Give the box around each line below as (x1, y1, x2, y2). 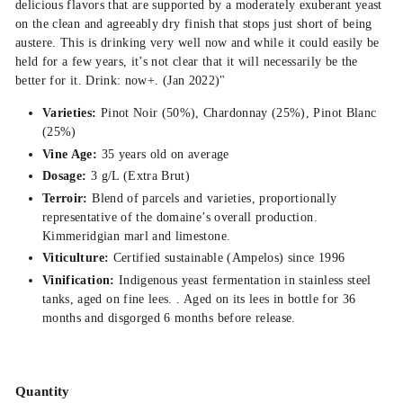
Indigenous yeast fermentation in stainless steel (114, 273, 372, 287)
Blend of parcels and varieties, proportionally (87, 191, 337, 205)
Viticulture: (42, 251, 110, 264)
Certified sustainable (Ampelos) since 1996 (109, 251, 345, 264)
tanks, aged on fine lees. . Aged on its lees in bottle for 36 (42, 291, 356, 306)
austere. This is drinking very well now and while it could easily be (15, 36, 380, 49)
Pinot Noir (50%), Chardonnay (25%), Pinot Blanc (96, 106, 377, 120)
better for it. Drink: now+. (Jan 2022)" (15, 74, 226, 87)
